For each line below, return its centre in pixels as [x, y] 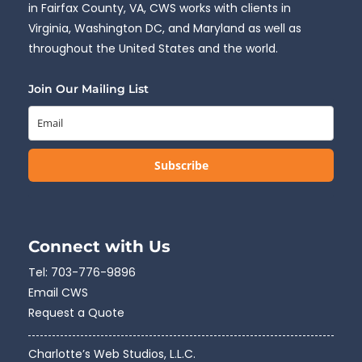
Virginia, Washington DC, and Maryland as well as [165, 29]
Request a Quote [76, 313]
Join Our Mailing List [88, 89]
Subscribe [181, 166]
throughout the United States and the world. [153, 49]
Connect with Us [99, 247]
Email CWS [58, 293]
